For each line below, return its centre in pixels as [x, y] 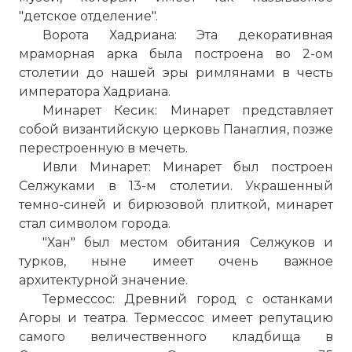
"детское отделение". [88, 16]
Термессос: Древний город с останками [188, 299]
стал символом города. [95, 224]
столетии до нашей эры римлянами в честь [176, 73]
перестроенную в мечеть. [103, 148]
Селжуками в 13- [82, 186]
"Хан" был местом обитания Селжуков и [188, 242]
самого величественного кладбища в [176, 337]
